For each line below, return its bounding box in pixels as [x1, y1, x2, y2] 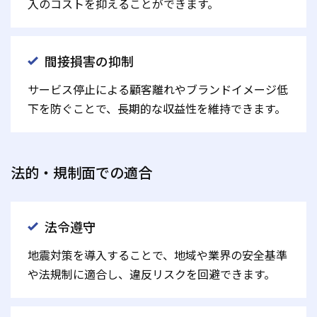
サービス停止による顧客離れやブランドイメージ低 [28, 81, 288, 98]
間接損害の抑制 [45, 52, 134, 71]
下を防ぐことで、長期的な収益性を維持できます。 [28, 100, 286, 117]
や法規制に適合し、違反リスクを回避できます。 [28, 265, 275, 283]
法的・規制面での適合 [11, 162, 152, 183]
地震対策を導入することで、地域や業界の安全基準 [28, 246, 287, 264]
